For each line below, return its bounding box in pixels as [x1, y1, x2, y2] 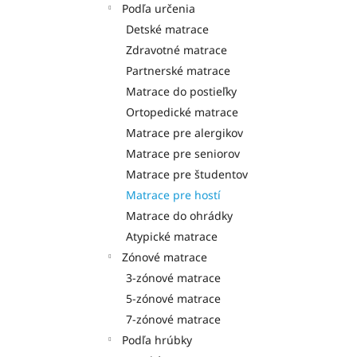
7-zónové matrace [126, 311, 221, 327]
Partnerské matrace [126, 62, 230, 78]
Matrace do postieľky [126, 83, 237, 99]
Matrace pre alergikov [126, 124, 243, 140]
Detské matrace [126, 21, 209, 37]
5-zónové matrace [126, 290, 221, 306]
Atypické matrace [126, 228, 218, 244]
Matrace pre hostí [126, 186, 221, 202]
